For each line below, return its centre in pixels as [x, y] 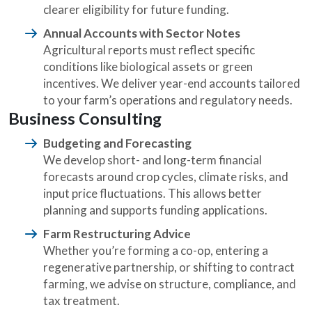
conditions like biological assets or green [148, 67]
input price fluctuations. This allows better [153, 193]
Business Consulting [85, 118]
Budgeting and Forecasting [117, 143]
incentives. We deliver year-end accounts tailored [172, 83]
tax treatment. [81, 301]
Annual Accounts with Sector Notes [142, 33]
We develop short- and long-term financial [153, 160]
